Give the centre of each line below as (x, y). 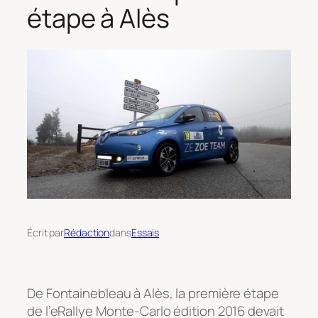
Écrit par (46, 233)
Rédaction (87, 233)
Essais (145, 233)
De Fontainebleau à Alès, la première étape (153, 294)
